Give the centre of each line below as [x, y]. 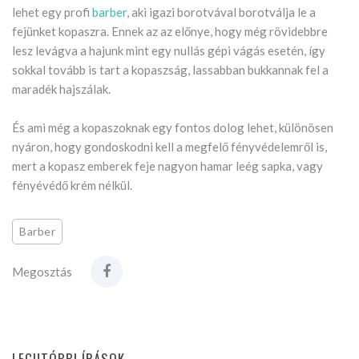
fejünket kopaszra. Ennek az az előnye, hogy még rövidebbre [170, 32]
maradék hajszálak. [61, 89]
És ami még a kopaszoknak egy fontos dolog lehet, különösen [173, 128]
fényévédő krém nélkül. [72, 186]
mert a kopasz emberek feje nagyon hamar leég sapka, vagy [167, 166]
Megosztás [42, 272]
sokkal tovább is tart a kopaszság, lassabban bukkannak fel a [170, 70]
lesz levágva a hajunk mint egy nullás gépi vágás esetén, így [169, 51]
